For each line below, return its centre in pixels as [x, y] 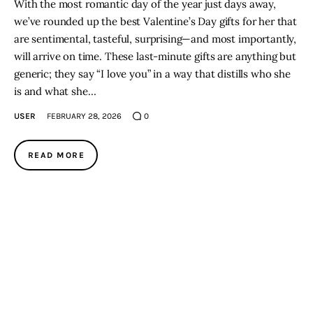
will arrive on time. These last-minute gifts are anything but [155, 56]
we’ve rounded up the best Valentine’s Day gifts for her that [156, 21]
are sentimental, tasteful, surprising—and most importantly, [155, 38]
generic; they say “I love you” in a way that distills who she [152, 73]
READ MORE [56, 155]
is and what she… [55, 91]
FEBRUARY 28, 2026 [85, 116]
